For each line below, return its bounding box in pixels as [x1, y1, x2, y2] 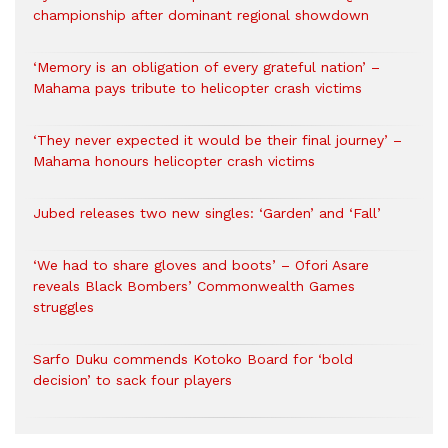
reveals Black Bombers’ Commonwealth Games [33, 278, 355, 294]
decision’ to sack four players [33, 372, 232, 388]
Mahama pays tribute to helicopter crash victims [33, 80, 362, 96]
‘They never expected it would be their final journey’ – [33, 132, 402, 148]
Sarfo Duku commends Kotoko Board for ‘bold [33, 351, 353, 367]
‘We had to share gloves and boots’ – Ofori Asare [33, 257, 369, 273]
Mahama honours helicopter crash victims [33, 153, 315, 169]
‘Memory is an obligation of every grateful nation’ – [33, 59, 380, 75]
